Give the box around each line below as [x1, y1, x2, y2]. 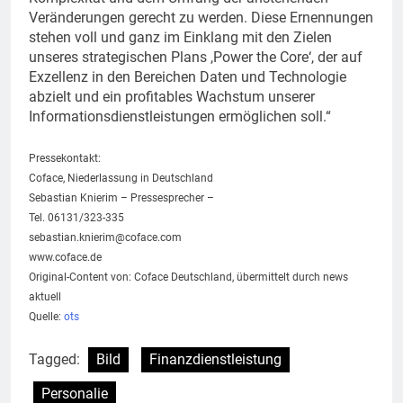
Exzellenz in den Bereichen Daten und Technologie [29, 67, 346, 85]
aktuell [29, 290, 61, 303]
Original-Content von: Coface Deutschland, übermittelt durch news [29, 270, 348, 283]
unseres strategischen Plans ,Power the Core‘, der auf [29, 48, 363, 66]
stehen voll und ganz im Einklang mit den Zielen [29, 28, 332, 46]
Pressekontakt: [29, 151, 101, 165]
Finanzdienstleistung [149, 350, 282, 368]
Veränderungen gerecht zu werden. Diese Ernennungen [29, 8, 373, 26]
